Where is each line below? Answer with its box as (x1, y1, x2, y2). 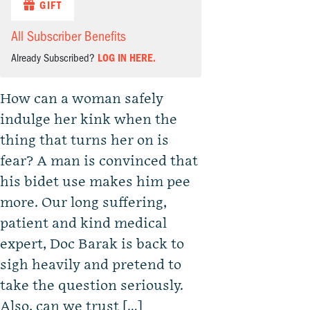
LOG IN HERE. (98, 52, 156, 65)
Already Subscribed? (11, 52, 98, 65)
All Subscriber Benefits (11, 28, 126, 45)
